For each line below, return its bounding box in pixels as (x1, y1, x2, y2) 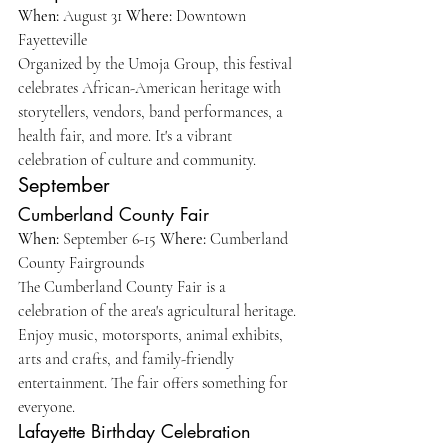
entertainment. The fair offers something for (18, 373, 292, 393)
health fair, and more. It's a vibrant (18, 126, 236, 146)
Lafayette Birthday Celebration (18, 419, 251, 443)
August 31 (59, 6, 126, 26)
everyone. (18, 397, 75, 417)
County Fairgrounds (18, 253, 144, 273)
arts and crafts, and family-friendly (18, 349, 238, 369)
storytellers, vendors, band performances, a (18, 102, 287, 122)
